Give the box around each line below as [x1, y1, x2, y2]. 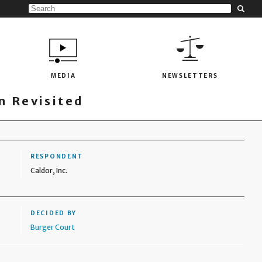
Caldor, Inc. [30, 166, 68, 175]
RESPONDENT [30, 153, 84, 160]
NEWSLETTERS [161, 71, 218, 80]
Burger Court [30, 223, 75, 232]
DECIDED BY [30, 209, 77, 217]
